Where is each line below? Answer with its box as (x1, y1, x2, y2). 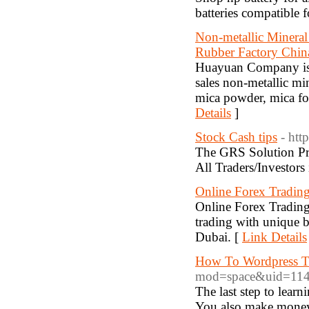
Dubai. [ (195, 230, 242, 244)
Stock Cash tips (195, 130, 277, 144)
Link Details (242, 230, 307, 244)
